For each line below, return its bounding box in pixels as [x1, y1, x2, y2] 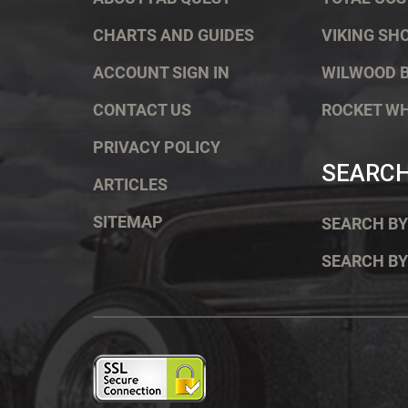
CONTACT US [93, 100, 191, 120]
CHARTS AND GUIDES [93, 25, 254, 46]
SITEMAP [93, 212, 163, 232]
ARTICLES [93, 175, 168, 195]
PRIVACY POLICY [93, 138, 220, 158]
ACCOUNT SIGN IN [93, 63, 229, 83]
